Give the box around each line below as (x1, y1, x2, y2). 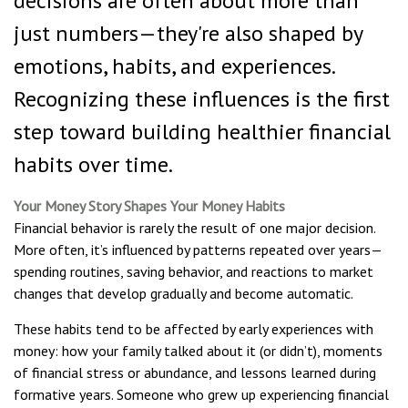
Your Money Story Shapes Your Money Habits (14, 197, 285, 215)
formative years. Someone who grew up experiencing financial (14, 385, 389, 403)
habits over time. (14, 150, 173, 178)
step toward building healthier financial (14, 117, 391, 146)
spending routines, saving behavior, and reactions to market (14, 262, 373, 280)
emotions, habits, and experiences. (14, 52, 334, 80)
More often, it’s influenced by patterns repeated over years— (14, 240, 382, 259)
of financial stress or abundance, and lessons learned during (14, 363, 376, 382)
